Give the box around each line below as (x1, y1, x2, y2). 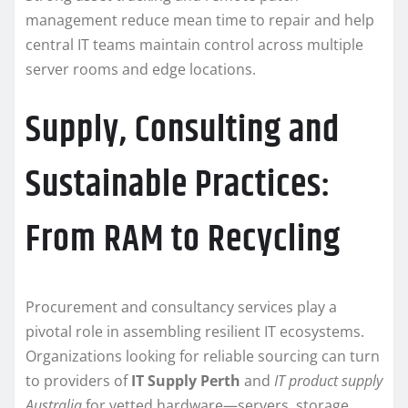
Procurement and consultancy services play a (25, 296, 337, 317)
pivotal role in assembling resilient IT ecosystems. (25, 321, 364, 342)
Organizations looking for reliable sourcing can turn (25, 345, 380, 366)
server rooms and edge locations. (25, 58, 256, 79)
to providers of (25, 370, 131, 391)
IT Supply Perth (131, 370, 240, 391)
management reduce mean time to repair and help (25, 9, 374, 30)
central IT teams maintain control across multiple (25, 34, 363, 55)
